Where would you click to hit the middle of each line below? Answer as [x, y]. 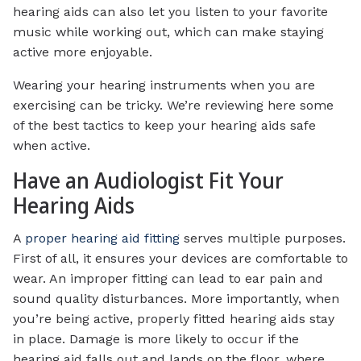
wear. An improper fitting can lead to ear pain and [168, 278]
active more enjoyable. [83, 52]
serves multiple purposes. [263, 238]
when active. [52, 146]
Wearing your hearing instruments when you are [164, 85]
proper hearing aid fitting [102, 238]
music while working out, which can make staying [168, 32]
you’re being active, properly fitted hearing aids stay [174, 318]
